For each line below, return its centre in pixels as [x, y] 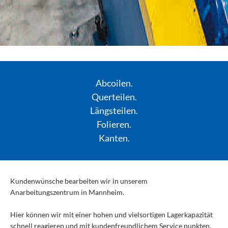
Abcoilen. [114, 83]
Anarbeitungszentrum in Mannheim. [67, 192]
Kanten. [114, 138]
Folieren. [114, 124]
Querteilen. [114, 97]
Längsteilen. [114, 110]
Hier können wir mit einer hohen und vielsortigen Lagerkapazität [111, 215]
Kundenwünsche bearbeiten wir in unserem [79, 181]
